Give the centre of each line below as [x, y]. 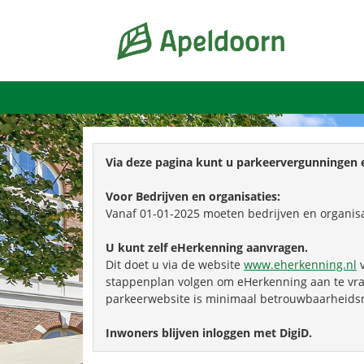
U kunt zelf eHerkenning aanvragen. [207, 247]
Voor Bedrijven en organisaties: [195, 196]
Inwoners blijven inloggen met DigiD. [209, 333]
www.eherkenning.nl [300, 264]
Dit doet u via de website [175, 264]
